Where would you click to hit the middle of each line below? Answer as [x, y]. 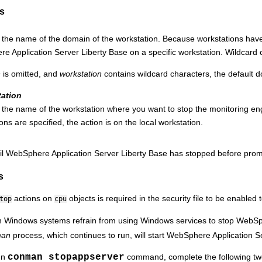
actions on [33, 199]
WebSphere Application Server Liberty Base [87, 154]
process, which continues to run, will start [89, 235]
